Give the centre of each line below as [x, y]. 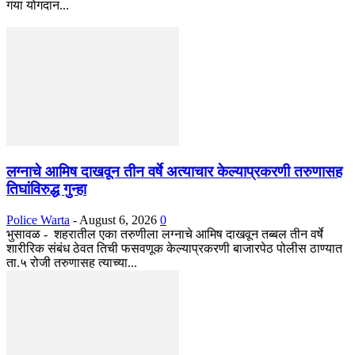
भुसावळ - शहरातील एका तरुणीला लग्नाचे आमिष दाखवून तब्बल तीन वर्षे [165, 234]
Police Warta [38, 219]
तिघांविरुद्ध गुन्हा [46, 189]
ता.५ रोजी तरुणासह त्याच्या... [72, 262]
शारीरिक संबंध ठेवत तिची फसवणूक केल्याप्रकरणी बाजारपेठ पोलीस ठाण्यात [174, 248]
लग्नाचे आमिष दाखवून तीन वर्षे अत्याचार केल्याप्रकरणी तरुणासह [174, 172]
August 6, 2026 [118, 219]
